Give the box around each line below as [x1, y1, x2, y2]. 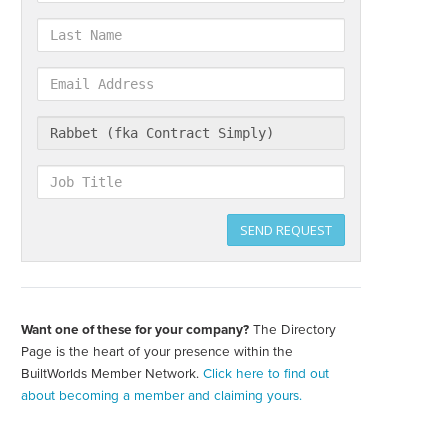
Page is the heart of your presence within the [21, 344, 293, 361]
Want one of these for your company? [21, 322, 249, 339]
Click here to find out [203, 366, 329, 383]
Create [21, 327, 76, 356]
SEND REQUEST [240, 221, 332, 240]
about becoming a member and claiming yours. [21, 388, 302, 405]
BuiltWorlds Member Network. [21, 366, 203, 383]
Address [36, 86, 91, 106]
